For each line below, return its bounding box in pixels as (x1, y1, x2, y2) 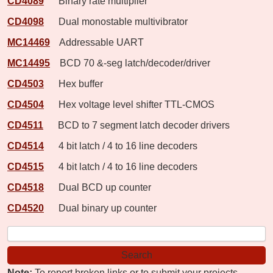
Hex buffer (46, 78, 103, 89)
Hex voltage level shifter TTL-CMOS (46, 99, 214, 110)
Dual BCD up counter (46, 182, 151, 193)
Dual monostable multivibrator (46, 16, 188, 27)
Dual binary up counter (46, 202, 157, 213)
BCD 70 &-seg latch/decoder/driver (52, 57, 210, 68)
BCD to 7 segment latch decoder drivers (46, 119, 230, 130)
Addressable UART (52, 37, 144, 48)
